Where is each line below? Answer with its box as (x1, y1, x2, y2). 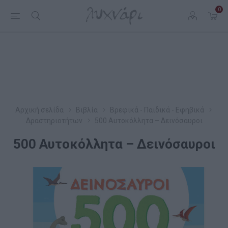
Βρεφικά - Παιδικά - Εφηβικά (109, 106, 204, 114)
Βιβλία (75, 106, 98, 114)
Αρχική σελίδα (15, 106, 64, 114)
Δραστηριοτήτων (25, 117, 82, 125)
